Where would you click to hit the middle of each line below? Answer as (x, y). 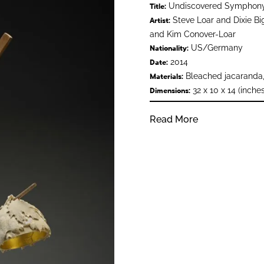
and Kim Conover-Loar (192, 34)
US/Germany (215, 47)
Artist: (160, 20)
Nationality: (169, 48)
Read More (174, 119)
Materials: (166, 76)
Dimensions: (170, 90)
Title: (158, 6)
